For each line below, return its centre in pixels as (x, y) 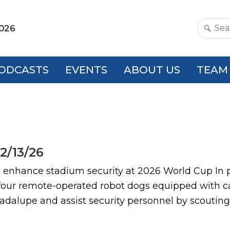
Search (213, 35)
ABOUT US (152, 70)
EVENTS (86, 70)
